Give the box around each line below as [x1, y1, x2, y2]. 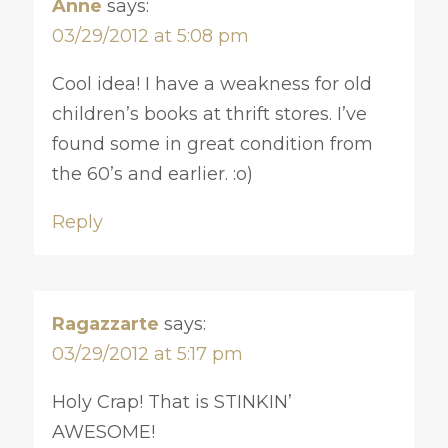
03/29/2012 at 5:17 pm [51, 342, 243, 365]
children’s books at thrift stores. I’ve [51, 102, 367, 125]
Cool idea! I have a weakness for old [51, 72, 372, 95]
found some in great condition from [51, 132, 373, 155]
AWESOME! [51, 420, 155, 443]
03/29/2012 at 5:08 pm [51, 24, 249, 47]
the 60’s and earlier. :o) [51, 162, 253, 185]
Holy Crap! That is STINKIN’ [51, 390, 292, 413]
